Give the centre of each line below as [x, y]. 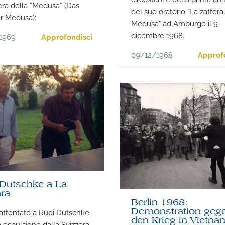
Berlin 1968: [160, 203]
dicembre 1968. [158, 35]
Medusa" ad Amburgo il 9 [175, 23]
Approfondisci [67, 36]
